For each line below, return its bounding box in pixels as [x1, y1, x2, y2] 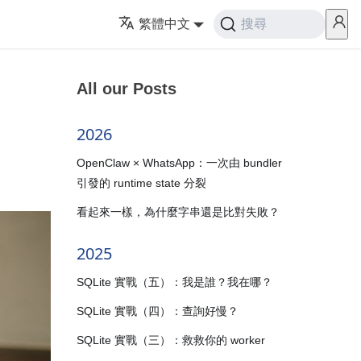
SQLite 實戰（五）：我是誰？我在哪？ [76, 275, 272, 288]
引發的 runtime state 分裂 [76, 176, 206, 189]
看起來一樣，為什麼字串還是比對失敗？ [76, 205, 280, 218]
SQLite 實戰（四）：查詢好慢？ [76, 304, 239, 317]
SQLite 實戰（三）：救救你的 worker [76, 334, 265, 347]
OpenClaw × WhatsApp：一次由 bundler [76, 156, 282, 169]
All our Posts [76, 80, 176, 98]
